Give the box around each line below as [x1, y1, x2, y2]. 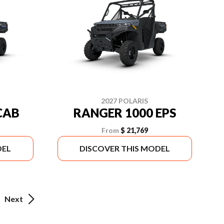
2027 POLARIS [101, 96, 148, 105]
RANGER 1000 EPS [73, 105, 176, 120]
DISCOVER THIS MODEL [79, 143, 170, 153]
